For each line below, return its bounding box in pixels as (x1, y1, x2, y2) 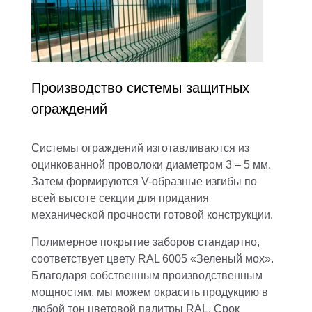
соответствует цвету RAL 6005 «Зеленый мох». (31, 252, 274, 265)
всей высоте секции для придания (31, 192, 209, 204)
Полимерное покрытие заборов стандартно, (31, 235, 260, 248)
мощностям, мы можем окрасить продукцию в (31, 286, 268, 298)
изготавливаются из (143, 141, 249, 154)
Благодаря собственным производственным (31, 269, 263, 281)
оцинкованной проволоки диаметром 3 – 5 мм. (31, 158, 271, 171)
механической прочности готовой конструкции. (31, 208, 273, 221)
